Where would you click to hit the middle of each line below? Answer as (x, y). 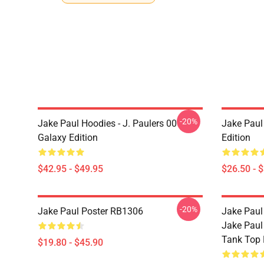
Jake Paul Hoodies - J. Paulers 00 (107, 123)
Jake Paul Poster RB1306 (90, 211)
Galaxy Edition (68, 138)
